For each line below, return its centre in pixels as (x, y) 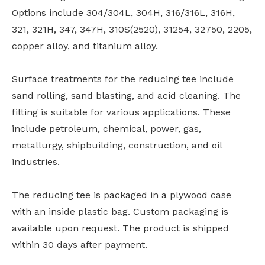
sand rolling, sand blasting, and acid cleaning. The (126, 96)
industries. (36, 162)
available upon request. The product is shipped (120, 228)
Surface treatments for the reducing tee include (123, 79)
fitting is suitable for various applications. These (121, 112)
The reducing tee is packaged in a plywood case (122, 195)
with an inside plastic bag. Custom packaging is (120, 212)
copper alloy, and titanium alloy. (85, 46)
